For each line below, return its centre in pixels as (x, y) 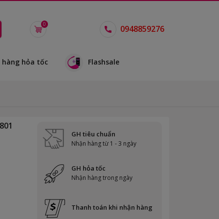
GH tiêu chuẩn (93, 134)
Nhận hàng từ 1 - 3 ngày (104, 144)
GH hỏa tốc (88, 168)
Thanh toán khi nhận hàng (112, 208)
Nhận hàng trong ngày (102, 178)
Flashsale (104, 62)
